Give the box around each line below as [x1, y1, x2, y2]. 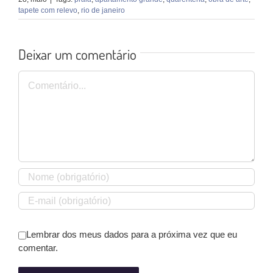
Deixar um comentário [18, 45, 136, 63]
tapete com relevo [18, 6, 77, 15]
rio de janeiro [81, 6, 125, 15]
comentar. [18, 243, 58, 253]
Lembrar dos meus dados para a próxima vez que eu [26, 229, 237, 240]
